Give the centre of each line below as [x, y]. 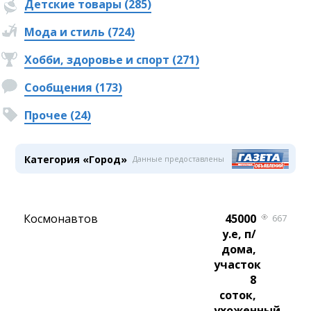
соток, [237, 295]
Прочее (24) [58, 116]
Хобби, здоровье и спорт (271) [112, 60]
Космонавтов [61, 219]
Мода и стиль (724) [80, 32]
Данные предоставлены [178, 159]
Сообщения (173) [74, 88]
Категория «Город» [76, 160]
